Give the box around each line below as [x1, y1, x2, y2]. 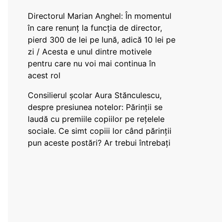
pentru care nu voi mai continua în [28, 58, 156, 68]
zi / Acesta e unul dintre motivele [28, 47, 152, 56]
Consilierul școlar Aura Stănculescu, [28, 90, 162, 100]
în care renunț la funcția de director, [28, 23, 162, 33]
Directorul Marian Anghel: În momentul [28, 11, 171, 21]
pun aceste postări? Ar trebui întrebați [28, 138, 170, 148]
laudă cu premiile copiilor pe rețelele [28, 114, 165, 124]
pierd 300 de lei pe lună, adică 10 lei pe [28, 35, 175, 45]
